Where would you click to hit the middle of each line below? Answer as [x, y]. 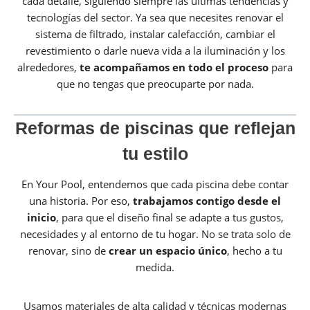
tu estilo [155, 154]
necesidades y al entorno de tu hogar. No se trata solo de [155, 234]
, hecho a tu [254, 250]
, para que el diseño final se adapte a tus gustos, [170, 217]
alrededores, [48, 67]
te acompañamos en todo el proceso [174, 67]
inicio [41, 217]
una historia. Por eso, [81, 200]
